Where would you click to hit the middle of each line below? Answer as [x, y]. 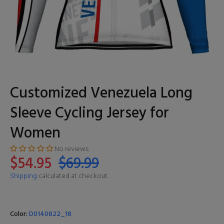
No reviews [71, 149]
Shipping [23, 176]
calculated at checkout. [73, 176]
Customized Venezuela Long [101, 93]
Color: [19, 214]
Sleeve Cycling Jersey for [89, 113]
